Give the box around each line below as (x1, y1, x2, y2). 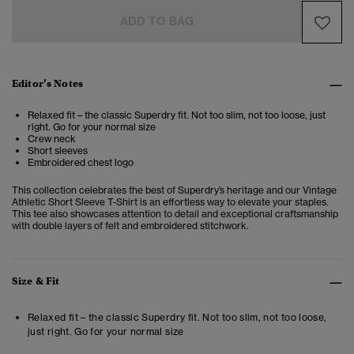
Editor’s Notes (12, 77, 83, 91)
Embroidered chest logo (28, 156, 134, 169)
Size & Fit (12, 274, 60, 288)
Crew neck (28, 133, 76, 145)
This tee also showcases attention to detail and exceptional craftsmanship (12, 208, 338, 220)
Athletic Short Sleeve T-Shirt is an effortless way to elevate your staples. (12, 196, 329, 209)
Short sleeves (28, 145, 88, 157)
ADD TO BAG (119, 14, 194, 29)
